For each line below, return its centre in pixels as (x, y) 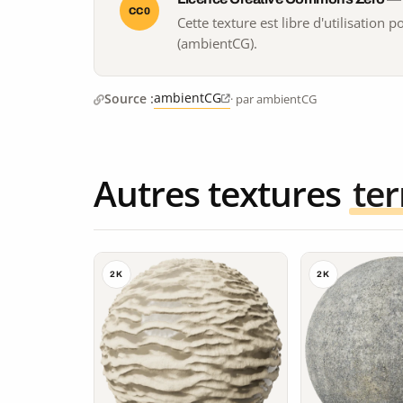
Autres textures (221, 193)
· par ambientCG (273, 99)
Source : (129, 99)
